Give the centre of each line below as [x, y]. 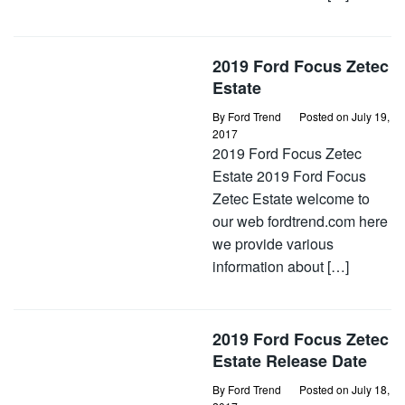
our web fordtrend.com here [300, 221]
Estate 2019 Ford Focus [289, 176]
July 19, [371, 116]
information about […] [281, 266]
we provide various [273, 244]
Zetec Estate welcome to [291, 198]
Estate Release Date [290, 361]
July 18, [371, 389]
